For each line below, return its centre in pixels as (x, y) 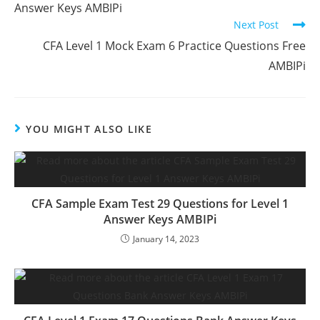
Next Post (256, 25)
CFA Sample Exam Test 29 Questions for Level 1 (160, 204)
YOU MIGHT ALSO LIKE (89, 129)
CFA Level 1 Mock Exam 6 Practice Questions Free (174, 46)
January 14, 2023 (166, 239)
